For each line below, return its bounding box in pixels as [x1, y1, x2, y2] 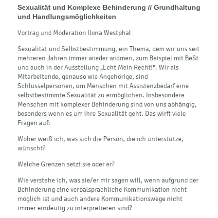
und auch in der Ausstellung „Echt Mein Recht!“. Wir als [18, 63, 179, 72]
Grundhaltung [154, 3, 200, 11]
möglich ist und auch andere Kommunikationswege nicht [18, 194, 182, 203]
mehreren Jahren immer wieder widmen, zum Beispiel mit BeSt [18, 54, 199, 62]
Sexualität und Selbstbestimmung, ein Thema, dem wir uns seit [18, 44, 200, 53]
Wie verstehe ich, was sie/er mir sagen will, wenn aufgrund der [18, 176, 199, 184]
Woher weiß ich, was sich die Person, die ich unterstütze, [18, 134, 183, 143]
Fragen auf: [18, 118, 50, 127]
